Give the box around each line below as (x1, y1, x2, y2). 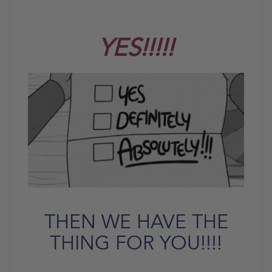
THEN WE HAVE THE (44, 208, 228, 236)
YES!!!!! (98, 32, 174, 65)
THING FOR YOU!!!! (50, 229, 222, 257)
